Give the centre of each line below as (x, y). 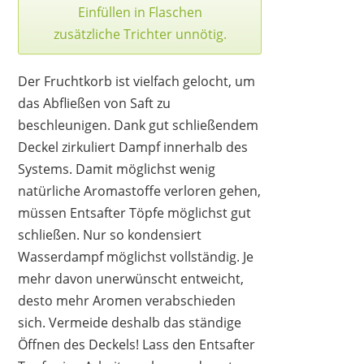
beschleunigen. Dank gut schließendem (139, 125)
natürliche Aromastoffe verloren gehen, (140, 191)
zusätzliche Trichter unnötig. (140, 34)
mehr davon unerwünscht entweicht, (131, 278)
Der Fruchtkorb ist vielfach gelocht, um (137, 81)
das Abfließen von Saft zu (95, 103)
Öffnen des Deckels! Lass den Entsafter (137, 344)
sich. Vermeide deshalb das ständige (130, 322)
